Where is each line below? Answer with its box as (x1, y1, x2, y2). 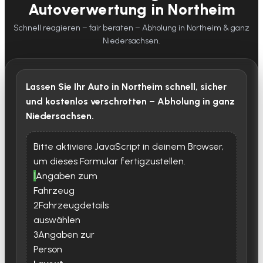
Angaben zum (36, 170, 97, 182)
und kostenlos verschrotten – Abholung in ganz (26, 96, 235, 107)
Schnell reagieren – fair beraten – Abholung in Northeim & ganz (14, 23, 249, 33)
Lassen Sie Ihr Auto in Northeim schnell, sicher (26, 81, 227, 93)
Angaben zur (38, 229, 95, 241)
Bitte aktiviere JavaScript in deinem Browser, (33, 141, 224, 153)
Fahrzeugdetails (39, 200, 109, 211)
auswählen (33, 214, 80, 226)
